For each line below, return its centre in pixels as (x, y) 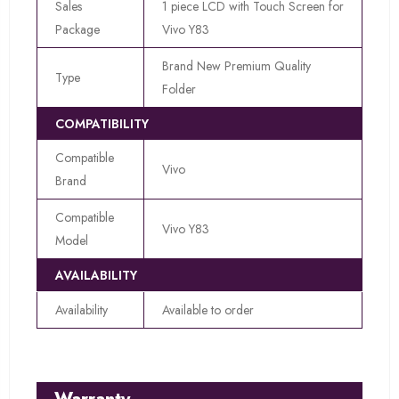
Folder (179, 89)
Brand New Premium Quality (236, 65)
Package (77, 29)
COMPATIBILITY (102, 123)
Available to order (208, 309)
